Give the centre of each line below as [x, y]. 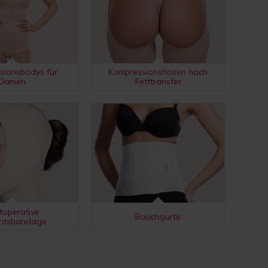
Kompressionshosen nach [158, 72]
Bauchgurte [158, 216]
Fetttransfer [158, 81]
